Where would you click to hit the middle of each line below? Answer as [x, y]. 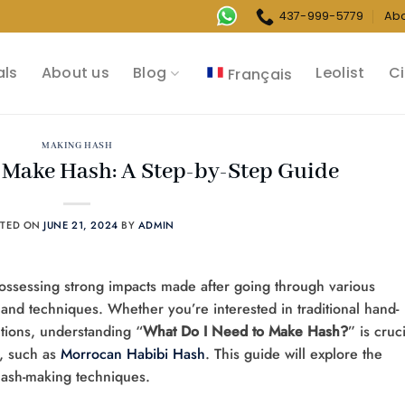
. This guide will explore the [294, 353]
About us [75, 73]
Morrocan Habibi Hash [133, 353]
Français [260, 74]
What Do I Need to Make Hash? [245, 331]
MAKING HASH [77, 146]
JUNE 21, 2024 [81, 225]
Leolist [340, 73]
